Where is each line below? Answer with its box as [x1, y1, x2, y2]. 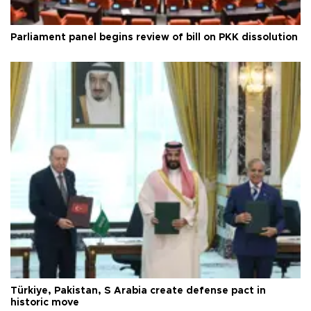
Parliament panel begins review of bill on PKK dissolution [10, 32, 298, 42]
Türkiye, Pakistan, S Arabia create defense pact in [10, 286, 266, 296]
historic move [10, 298, 79, 308]
